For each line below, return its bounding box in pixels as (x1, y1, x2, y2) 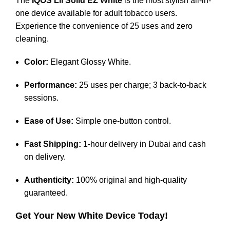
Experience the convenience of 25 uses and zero (15, 21, 193, 30)
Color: (24, 57, 48, 66)
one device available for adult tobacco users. (15, 8, 177, 17)
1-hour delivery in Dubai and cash (81, 139, 206, 148)
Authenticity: (24, 175, 74, 184)
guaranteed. (24, 188, 68, 197)
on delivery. (24, 152, 66, 161)
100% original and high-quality (74, 175, 187, 184)
